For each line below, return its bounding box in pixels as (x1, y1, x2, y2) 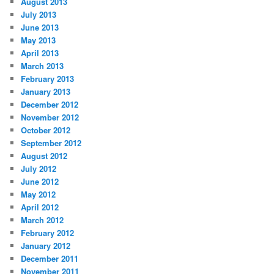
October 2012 (21, 124, 71, 136)
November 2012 (21, 111, 80, 124)
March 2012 (21, 214, 64, 226)
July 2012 (21, 163, 57, 175)
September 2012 (21, 137, 82, 149)
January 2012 (21, 240, 71, 252)
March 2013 (21, 60, 64, 72)
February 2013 (21, 73, 75, 85)
